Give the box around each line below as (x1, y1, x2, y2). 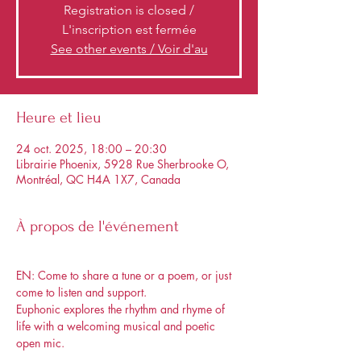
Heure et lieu (16, 109, 101, 127)
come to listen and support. (16, 284, 150, 300)
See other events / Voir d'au (50, 41, 208, 56)
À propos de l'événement (16, 218, 179, 235)
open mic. (16, 335, 68, 351)
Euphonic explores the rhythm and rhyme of (16, 301, 228, 317)
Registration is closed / (64, 2, 194, 18)
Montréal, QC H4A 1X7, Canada (16, 172, 180, 187)
